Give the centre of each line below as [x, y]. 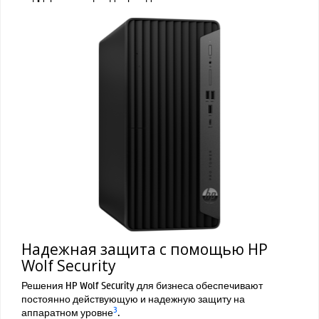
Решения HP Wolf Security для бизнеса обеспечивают [142, 284]
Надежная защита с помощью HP [145, 249]
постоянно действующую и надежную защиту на [133, 298]
